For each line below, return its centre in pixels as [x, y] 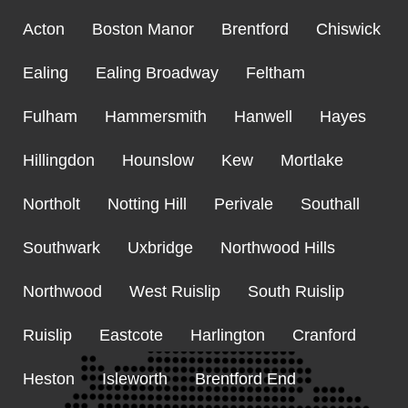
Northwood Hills [278, 248]
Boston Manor [143, 30]
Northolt [51, 204]
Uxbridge [160, 248]
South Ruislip [296, 292]
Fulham [50, 117]
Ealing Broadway [157, 73]
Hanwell [263, 117]
